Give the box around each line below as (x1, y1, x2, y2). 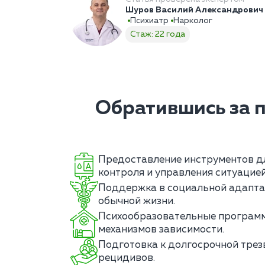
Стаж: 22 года (130, 30, 185, 39)
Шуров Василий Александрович (125, 6, 263, 15)
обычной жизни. (98, 196, 175, 207)
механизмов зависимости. (98, 225, 224, 235)
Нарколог (173, 17, 212, 25)
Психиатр (130, 17, 169, 25)
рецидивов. (98, 253, 155, 264)
